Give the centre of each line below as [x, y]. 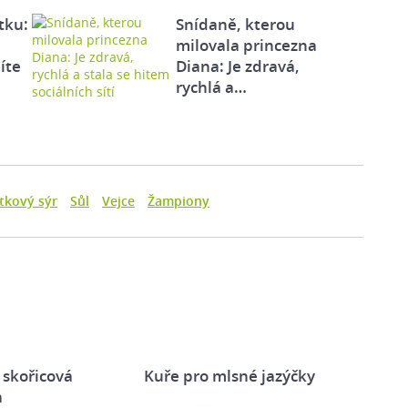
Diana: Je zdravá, [237, 66]
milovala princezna [246, 45]
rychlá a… [211, 87]
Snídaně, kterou [235, 24]
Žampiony [178, 200]
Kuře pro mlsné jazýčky [230, 375]
